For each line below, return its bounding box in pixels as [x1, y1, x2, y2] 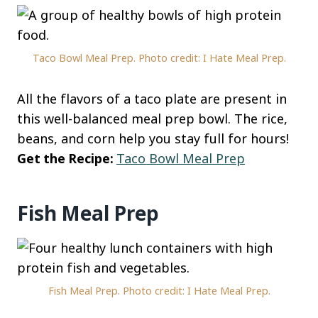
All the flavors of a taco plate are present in [17, 90, 287, 108]
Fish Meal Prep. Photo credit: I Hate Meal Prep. [48, 284, 270, 298]
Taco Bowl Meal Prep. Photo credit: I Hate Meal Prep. [32, 51, 286, 65]
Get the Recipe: [17, 150, 116, 168]
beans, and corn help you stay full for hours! [17, 130, 289, 148]
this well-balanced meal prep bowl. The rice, [17, 110, 287, 128]
